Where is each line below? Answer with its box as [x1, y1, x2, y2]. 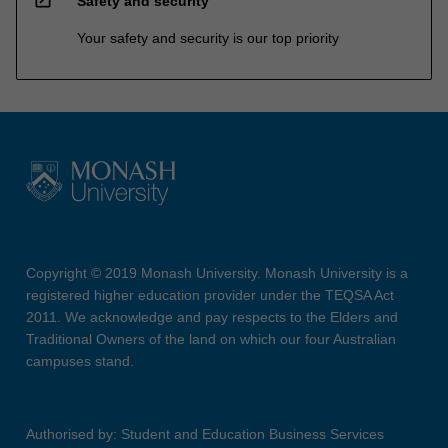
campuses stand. [25, 353, 134, 370]
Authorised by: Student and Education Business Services [25, 426, 384, 443]
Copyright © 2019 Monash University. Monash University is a [25, 265, 408, 282]
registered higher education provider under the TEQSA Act [25, 287, 394, 304]
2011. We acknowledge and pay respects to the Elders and [25, 309, 398, 326]
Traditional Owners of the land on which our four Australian [25, 331, 396, 348]
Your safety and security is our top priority [77, 29, 339, 46]
